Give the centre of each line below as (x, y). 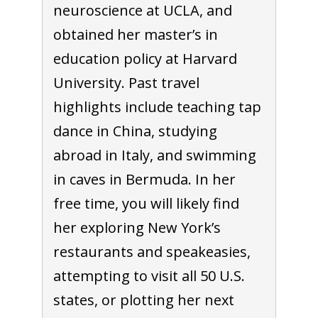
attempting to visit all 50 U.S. (149, 275)
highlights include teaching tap (157, 106)
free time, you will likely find (146, 203)
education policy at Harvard (145, 58)
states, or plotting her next (143, 300)
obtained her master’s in (135, 34)
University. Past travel (126, 82)
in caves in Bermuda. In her (144, 179)
